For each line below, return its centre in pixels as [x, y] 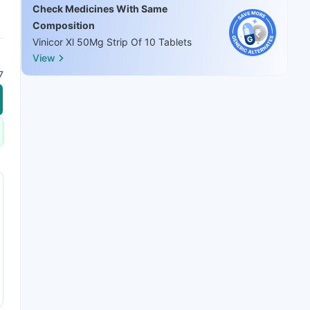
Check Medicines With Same [100, 9]
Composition [64, 25]
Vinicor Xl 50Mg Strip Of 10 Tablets [112, 42]
